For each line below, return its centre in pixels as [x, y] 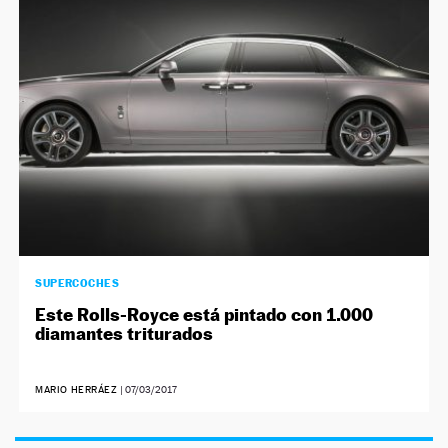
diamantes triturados [124, 333]
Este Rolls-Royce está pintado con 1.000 [204, 314]
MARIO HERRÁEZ [76, 389]
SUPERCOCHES [77, 282]
